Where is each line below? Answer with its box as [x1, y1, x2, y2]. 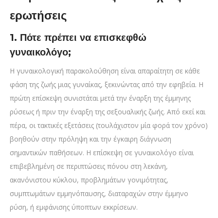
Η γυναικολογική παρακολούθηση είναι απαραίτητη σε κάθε [10, 66, 200, 76]
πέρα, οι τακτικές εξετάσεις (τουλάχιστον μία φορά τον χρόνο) [10, 121, 208, 130]
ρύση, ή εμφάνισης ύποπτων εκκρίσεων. [10, 202, 138, 212]
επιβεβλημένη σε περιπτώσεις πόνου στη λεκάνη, [10, 162, 168, 171]
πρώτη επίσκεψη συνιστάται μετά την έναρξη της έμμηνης [10, 93, 191, 103]
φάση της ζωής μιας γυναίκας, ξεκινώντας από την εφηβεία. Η [10, 80, 203, 90]
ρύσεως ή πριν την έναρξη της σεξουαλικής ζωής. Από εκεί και [10, 107, 205, 117]
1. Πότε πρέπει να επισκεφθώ [10, 32, 146, 44]
